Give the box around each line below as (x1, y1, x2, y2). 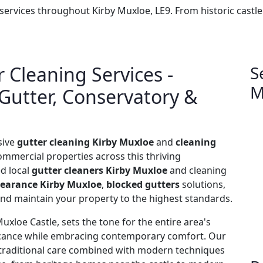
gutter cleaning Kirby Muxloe (17, 135, 154, 149)
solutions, (180, 177, 225, 191)
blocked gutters (106, 177, 180, 191)
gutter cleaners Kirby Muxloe (32, 163, 167, 177)
